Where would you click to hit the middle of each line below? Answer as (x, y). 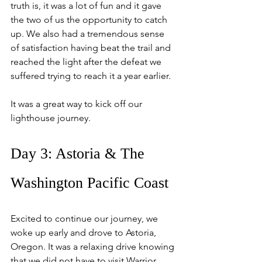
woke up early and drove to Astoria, (85, 233)
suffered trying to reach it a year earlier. (91, 76)
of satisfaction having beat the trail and (92, 48)
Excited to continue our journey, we (85, 219)
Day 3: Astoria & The (80, 154)
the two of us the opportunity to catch (90, 20)
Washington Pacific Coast (89, 183)
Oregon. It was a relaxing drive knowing (94, 247)
